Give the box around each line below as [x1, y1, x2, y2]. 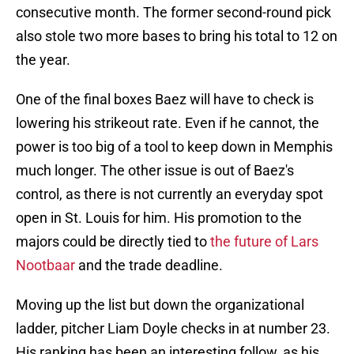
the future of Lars [210, 233, 318, 250]
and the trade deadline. [75, 257, 223, 274]
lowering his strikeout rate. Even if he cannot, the [16, 115, 319, 132]
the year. [16, 51, 70, 69]
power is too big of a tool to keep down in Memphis [16, 138, 333, 156]
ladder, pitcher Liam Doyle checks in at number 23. [16, 320, 330, 337]
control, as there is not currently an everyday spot [16, 186, 323, 203]
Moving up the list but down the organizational [16, 296, 304, 314]
